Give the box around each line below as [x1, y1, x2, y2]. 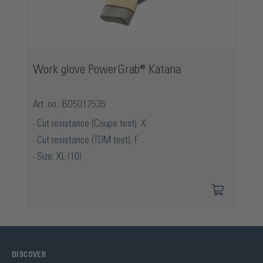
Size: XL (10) [37, 151, 82, 161]
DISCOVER [12, 251, 46, 259]
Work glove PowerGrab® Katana [33, 63, 181, 76]
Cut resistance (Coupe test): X [37, 119, 146, 129]
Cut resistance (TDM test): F [37, 135, 138, 145]
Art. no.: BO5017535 [33, 99, 106, 109]
